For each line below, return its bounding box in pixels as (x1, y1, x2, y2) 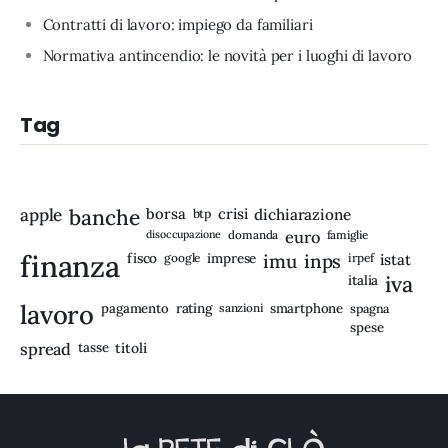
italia (348, 270, 379, 289)
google (164, 249, 201, 265)
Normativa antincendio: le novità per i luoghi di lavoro (42, 45, 413, 65)
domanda (228, 226, 279, 242)
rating (175, 298, 212, 317)
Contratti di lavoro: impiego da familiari (42, 14, 313, 34)
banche (69, 203, 140, 231)
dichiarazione (254, 204, 351, 224)
